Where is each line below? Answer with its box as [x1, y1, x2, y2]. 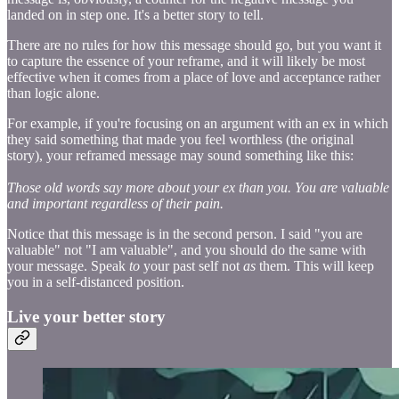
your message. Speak [7, 258, 129, 274]
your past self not [140, 258, 243, 274]
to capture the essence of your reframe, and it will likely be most [7, 53, 365, 69]
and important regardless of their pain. [7, 196, 224, 212]
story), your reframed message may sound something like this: [7, 148, 354, 164]
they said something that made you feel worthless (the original [7, 132, 354, 148]
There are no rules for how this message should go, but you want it [7, 37, 381, 53]
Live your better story [7, 307, 166, 327]
